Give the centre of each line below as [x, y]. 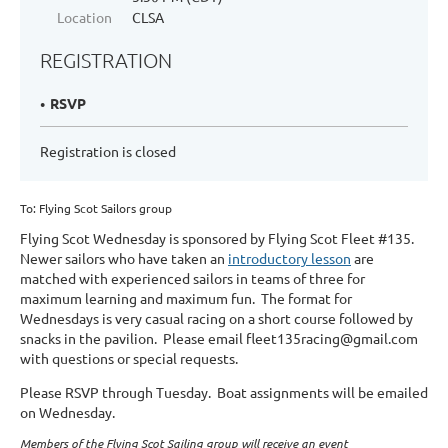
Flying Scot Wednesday [93, 238]
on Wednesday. [82, 412]
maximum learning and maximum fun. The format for [186, 298]
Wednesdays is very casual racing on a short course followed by [216, 318]
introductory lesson [289, 258]
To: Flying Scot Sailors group [96, 208]
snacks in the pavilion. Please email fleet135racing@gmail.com [219, 338]
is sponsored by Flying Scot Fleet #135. [290, 238]
